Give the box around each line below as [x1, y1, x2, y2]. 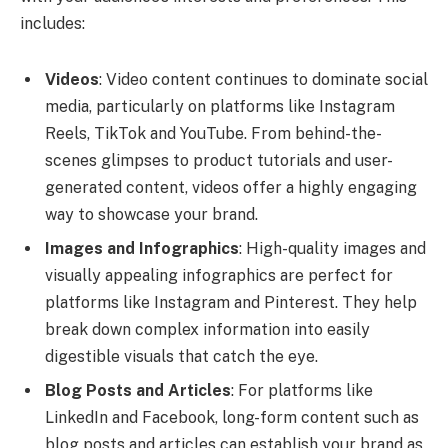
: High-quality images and [239, 238, 426, 258]
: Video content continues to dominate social [99, 69, 428, 89]
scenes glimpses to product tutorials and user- [45, 150, 393, 170]
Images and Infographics [45, 238, 239, 258]
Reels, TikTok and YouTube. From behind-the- [45, 123, 382, 143]
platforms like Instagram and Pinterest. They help [45, 292, 417, 312]
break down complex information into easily [45, 319, 370, 339]
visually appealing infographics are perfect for [45, 265, 393, 285]
